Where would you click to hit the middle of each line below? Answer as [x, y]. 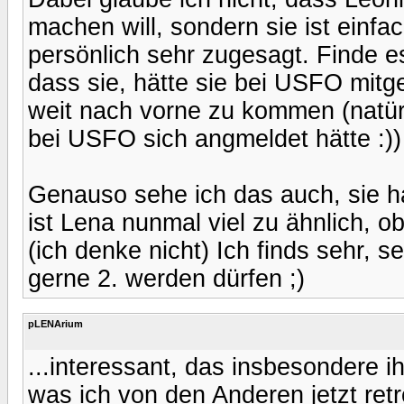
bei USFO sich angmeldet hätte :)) [215, 138]
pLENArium [55, 323]
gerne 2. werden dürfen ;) [166, 278]
